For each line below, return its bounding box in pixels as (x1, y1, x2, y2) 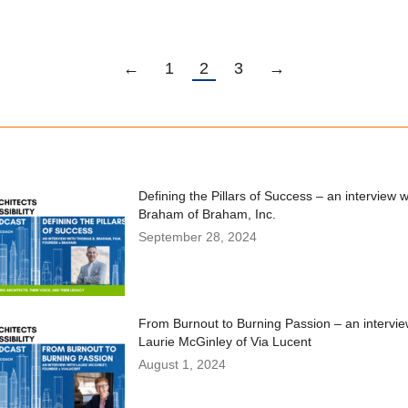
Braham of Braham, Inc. (138, 207, 276, 222)
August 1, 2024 (138, 357, 226, 372)
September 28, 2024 (138, 229, 257, 245)
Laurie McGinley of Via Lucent (138, 334, 311, 350)
